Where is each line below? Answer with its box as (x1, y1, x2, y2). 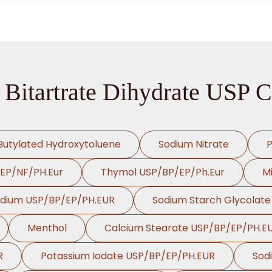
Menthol (27, 221, 67, 235)
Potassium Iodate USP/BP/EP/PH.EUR (40, 249, 215, 263)
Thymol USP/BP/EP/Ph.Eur (100, 165, 225, 179)
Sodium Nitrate (158, 137, 229, 151)
